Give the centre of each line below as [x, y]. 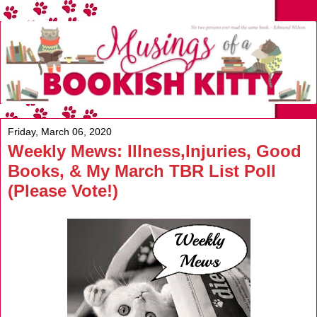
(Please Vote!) [63, 190]
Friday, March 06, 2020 [60, 131]
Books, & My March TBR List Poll [142, 171]
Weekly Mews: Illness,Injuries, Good [155, 151]
